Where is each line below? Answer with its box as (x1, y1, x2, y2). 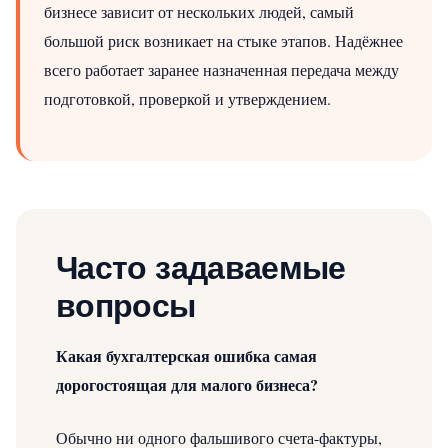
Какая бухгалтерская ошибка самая (56, 343, 317, 367)
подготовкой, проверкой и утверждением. (44, 87, 331, 109)
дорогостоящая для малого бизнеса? (56, 372, 318, 396)
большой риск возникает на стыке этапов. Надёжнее (44, 29, 403, 51)
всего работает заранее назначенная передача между (44, 58, 399, 80)
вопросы (56, 287, 196, 324)
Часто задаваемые (56, 249, 346, 286)
